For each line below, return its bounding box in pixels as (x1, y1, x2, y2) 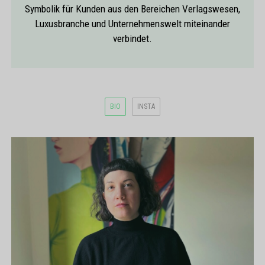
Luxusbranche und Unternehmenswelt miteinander (35, 18, 230, 30)
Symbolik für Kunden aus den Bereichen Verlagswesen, (25, 3, 240, 15)
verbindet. (113, 33, 152, 44)
